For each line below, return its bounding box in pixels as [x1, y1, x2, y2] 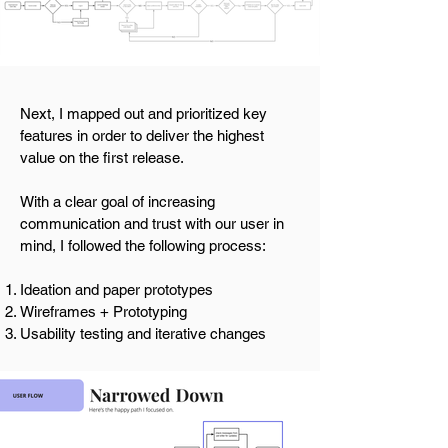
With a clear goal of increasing [20, 193, 215, 210]
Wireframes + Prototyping [20, 303, 191, 320]
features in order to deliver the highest [20, 127, 264, 144]
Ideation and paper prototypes [20, 281, 213, 298]
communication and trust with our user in [20, 215, 284, 232]
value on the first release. [20, 149, 188, 166]
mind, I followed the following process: [20, 237, 266, 254]
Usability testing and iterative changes [20, 325, 266, 342]
